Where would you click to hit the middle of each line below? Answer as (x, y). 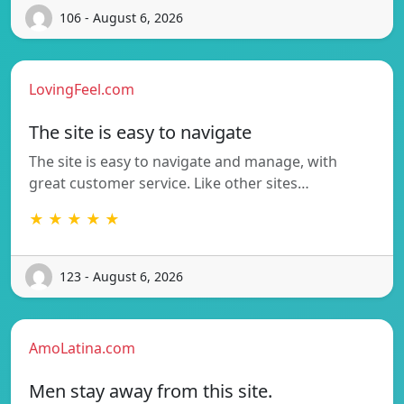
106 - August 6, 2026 (121, 18)
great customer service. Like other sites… (169, 183)
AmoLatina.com (82, 348)
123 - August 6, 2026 (121, 277)
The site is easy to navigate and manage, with (183, 161)
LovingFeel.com (82, 89)
